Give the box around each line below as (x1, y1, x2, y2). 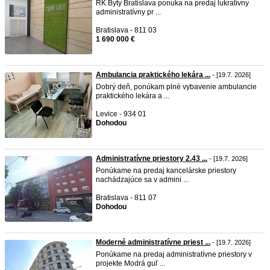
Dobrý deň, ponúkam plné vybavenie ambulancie (96, 83, 257, 91)
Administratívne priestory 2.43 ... (96, 154, 207, 163)
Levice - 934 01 (96, 110, 146, 118)
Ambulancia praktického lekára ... (96, 71, 210, 79)
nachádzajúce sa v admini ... (96, 175, 189, 184)
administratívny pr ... (96, 8, 161, 16)
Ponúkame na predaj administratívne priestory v (96, 250, 252, 259)
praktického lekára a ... (96, 92, 169, 100)
